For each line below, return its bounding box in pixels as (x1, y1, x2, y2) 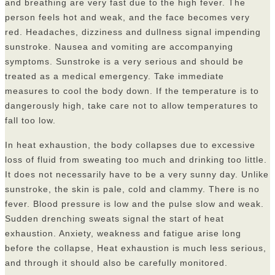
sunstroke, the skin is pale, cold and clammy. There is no (5, 184, 260, 195)
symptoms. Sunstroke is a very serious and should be (5, 56, 244, 67)
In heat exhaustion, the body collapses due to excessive (5, 140, 255, 150)
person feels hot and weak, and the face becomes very (5, 12, 250, 23)
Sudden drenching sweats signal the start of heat (5, 214, 224, 224)
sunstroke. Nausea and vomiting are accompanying (5, 42, 233, 52)
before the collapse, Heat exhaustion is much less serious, (5, 243, 266, 254)
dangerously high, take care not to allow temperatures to (5, 101, 258, 111)
